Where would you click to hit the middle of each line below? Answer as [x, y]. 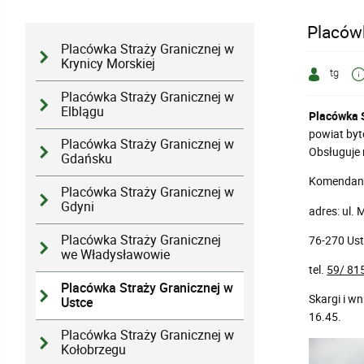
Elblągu [83, 111]
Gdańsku [87, 159]
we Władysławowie [116, 254]
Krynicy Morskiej [108, 63]
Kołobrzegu [94, 350]
